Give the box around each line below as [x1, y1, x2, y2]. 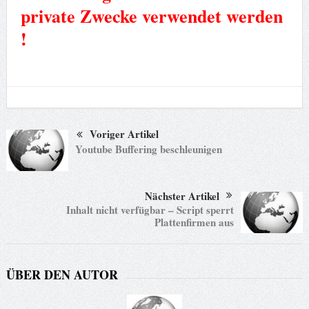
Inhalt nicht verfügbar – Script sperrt [66, 201, 235, 217]
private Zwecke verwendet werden [20, 2, 283, 29]
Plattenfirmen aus [154, 214, 235, 230]
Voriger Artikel [89, 126, 159, 141]
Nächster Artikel [145, 188, 220, 203]
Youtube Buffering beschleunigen [74, 141, 222, 157]
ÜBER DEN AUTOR [6, 265, 118, 283]
